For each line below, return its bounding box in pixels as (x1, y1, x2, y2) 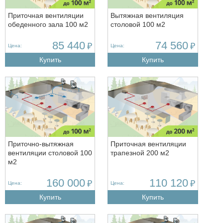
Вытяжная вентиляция (111, 11, 184, 19)
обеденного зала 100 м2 (8, 20, 88, 28)
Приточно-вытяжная (8, 139, 74, 148)
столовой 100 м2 (111, 20, 166, 28)
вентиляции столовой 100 (8, 148, 92, 157)
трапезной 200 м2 (111, 148, 170, 157)
